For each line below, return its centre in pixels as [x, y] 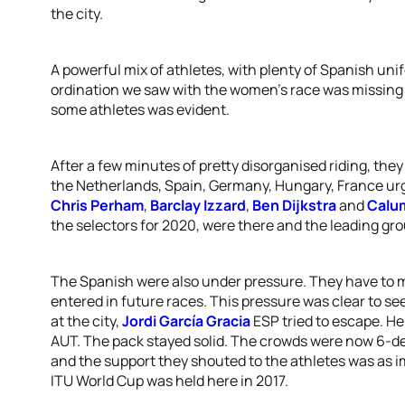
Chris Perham [97, 205]
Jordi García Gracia [186, 321]
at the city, [86, 321]
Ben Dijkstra [294, 205]
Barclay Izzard [198, 205]
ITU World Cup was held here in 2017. [170, 381]
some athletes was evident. [140, 109]
